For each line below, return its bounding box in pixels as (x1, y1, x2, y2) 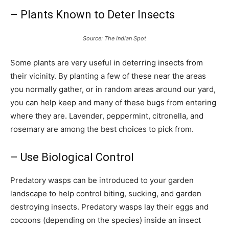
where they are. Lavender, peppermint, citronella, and (10, 111, 203, 121)
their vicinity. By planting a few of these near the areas (10, 71, 206, 81)
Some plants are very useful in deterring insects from (10, 58, 203, 67)
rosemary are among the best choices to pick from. (10, 124, 194, 134)
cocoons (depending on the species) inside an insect (10, 215, 201, 225)
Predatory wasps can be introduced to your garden (10, 175, 194, 185)
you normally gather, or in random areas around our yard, (10, 84, 216, 94)
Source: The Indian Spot (83, 35, 146, 42)
